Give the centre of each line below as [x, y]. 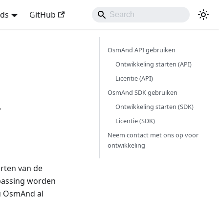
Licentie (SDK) [135, 121]
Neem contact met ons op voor [153, 135]
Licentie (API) [134, 78]
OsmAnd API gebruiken [142, 50]
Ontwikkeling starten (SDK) [154, 107]
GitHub [42, 15]
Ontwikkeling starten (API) [153, 64]
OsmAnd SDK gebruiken [142, 92]
